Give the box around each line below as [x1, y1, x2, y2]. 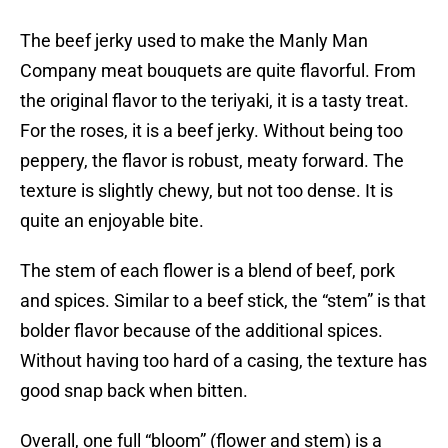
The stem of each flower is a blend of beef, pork [20, 260, 395, 282]
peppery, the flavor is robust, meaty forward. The [20, 150, 404, 172]
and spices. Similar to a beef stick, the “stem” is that [20, 290, 426, 312]
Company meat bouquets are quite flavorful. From [20, 60, 416, 82]
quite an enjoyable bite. [20, 210, 204, 232]
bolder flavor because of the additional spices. [20, 320, 383, 342]
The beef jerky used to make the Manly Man [20, 30, 368, 52]
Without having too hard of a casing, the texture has [20, 350, 427, 372]
